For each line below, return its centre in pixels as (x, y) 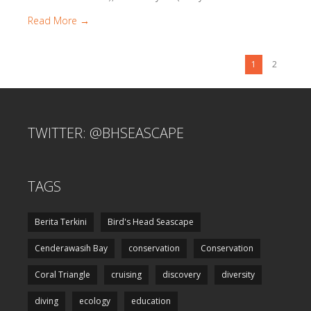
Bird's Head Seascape (151, 221)
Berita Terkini (61, 221)
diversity (238, 274)
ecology (95, 301)
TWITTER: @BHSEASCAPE (106, 133)
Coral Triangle (62, 274)
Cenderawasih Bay (71, 248)
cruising (126, 274)
